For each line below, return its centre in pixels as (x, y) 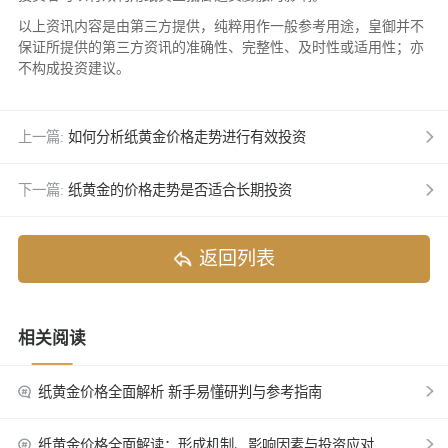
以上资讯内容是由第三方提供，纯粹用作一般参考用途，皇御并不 (220, 26)
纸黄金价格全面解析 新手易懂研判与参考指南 (180, 391)
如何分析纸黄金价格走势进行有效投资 (186, 137)
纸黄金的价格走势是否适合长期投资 (179, 190)
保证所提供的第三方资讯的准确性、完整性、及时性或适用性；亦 (220, 47)
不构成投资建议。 (73, 68)
